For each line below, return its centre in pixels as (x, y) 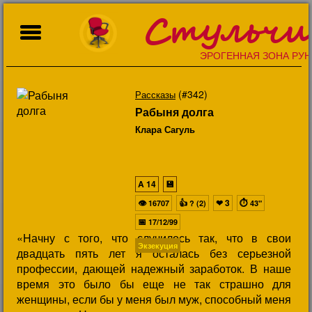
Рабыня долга (174, 112)
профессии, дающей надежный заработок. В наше (154, 268)
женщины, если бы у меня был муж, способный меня (154, 299)
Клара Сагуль (165, 129)
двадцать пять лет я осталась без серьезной (154, 253)
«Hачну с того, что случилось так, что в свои (154, 238)
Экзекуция (158, 245)
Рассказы (155, 94)
